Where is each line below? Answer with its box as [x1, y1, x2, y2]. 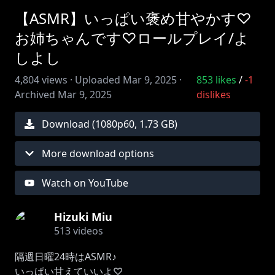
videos [71, 224, 103, 238]
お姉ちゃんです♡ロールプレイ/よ [15, 28, 249, 48]
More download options [42, 147, 154, 160]
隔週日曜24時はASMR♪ [15, 250, 117, 263]
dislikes [196, 88, 231, 101]
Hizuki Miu [54, 209, 112, 224]
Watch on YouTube [42, 176, 128, 190]
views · [39, 73, 72, 87]
